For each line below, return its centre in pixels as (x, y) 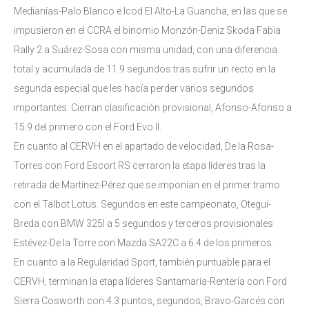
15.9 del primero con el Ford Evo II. (88, 127)
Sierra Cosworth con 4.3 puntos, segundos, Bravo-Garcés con (149, 300)
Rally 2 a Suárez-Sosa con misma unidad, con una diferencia (146, 49)
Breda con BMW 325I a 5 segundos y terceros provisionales (143, 223)
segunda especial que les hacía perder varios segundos (134, 88)
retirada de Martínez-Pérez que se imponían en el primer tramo (147, 185)
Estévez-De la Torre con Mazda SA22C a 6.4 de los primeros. (144, 242)
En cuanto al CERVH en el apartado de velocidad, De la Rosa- (144, 146)
